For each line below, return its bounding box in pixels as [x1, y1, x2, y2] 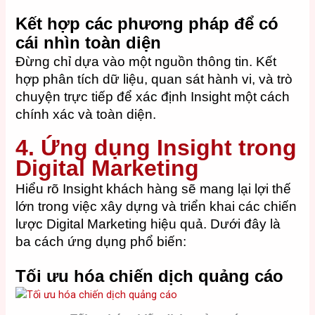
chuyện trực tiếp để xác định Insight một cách [15, 89, 290, 104]
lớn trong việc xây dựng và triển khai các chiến [15, 199, 297, 214]
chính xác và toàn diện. [15, 106, 157, 122]
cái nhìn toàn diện [15, 32, 162, 52]
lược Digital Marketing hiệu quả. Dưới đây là [15, 217, 281, 232]
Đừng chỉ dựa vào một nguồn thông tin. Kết [15, 53, 277, 69]
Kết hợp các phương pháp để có [15, 13, 279, 33]
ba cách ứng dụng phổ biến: [15, 234, 187, 250]
